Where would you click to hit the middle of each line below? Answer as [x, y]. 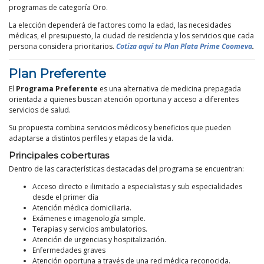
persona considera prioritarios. [62, 47]
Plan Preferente [57, 74]
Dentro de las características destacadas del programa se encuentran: [126, 169]
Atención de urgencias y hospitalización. [99, 240]
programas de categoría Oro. [58, 8]
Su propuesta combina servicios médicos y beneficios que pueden [120, 128]
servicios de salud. [40, 110]
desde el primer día [65, 197]
